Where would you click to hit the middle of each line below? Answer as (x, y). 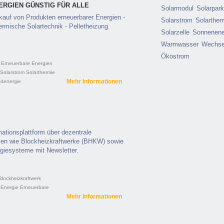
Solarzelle (175, 32)
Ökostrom (175, 56)
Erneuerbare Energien (27, 63)
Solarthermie (40, 72)
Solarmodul (177, 8)
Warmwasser (180, 44)
